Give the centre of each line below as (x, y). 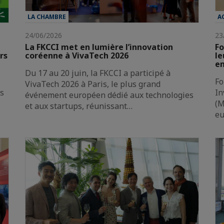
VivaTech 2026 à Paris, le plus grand (93, 84)
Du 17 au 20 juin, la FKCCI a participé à (98, 73)
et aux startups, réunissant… (79, 106)
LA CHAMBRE (47, 17)
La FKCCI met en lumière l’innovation (99, 47)
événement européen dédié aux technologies (109, 95)
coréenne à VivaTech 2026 (77, 56)
